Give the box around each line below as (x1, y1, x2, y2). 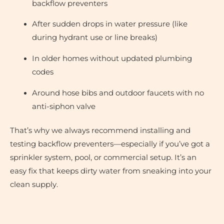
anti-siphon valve (31, 101, 95, 111)
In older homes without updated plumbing (31, 53, 192, 63)
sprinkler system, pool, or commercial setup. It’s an (10, 153, 196, 162)
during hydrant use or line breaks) (31, 33, 157, 42)
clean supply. (10, 180, 58, 189)
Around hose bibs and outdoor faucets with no (31, 88, 204, 97)
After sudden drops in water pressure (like (31, 19, 187, 29)
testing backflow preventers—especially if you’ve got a (10, 139, 210, 149)
